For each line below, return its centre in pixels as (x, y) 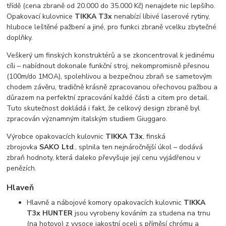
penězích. (22, 168)
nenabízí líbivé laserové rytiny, (161, 17)
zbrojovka (23, 147)
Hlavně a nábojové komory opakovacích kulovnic (105, 203)
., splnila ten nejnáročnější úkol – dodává (138, 147)
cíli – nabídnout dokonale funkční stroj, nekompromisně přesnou (108, 66)
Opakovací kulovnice (41, 17)
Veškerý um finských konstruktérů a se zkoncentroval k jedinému (111, 55)
